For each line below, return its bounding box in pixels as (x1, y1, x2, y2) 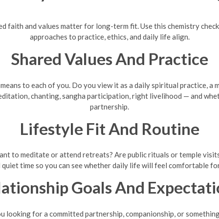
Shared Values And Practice (11, 49, 208, 68)
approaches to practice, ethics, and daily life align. (29, 32, 190, 41)
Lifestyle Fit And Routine (20, 118, 199, 138)
